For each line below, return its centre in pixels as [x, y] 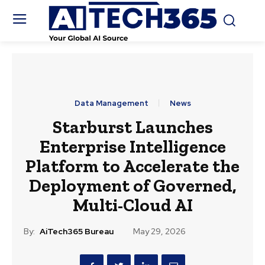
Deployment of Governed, [132, 186]
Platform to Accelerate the [132, 167]
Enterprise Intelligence [132, 147]
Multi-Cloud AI [132, 206]
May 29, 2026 [159, 232]
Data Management [111, 104]
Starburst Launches [132, 127]
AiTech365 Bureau [77, 232]
